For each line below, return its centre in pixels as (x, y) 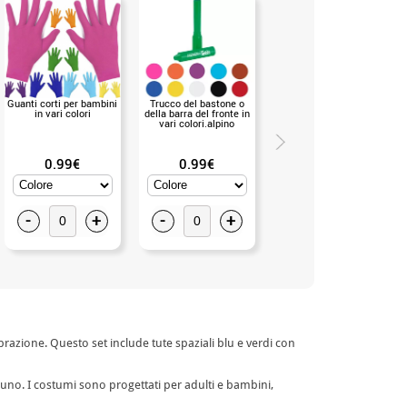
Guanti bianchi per (331, 103)
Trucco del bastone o (197, 103)
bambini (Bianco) (331, 113)
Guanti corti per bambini (62, 103)
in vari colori (62, 113)
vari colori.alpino (197, 123)
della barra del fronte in (197, 113)
